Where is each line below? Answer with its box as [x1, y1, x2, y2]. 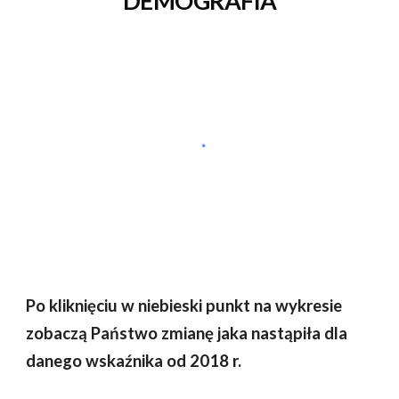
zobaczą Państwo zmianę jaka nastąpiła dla [26, 323, 348, 343]
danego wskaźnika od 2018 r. [26, 351, 242, 370]
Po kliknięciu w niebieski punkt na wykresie [26, 296, 343, 315]
